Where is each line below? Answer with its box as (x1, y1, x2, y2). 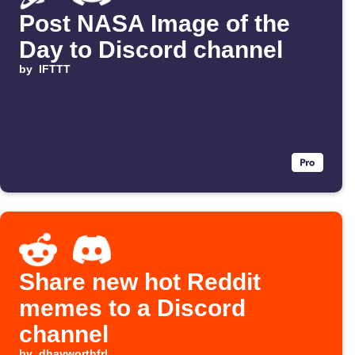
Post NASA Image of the (19, 10, 290, 37)
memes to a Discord (19, 295, 246, 322)
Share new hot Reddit (19, 269, 261, 296)
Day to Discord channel (19, 36, 283, 63)
